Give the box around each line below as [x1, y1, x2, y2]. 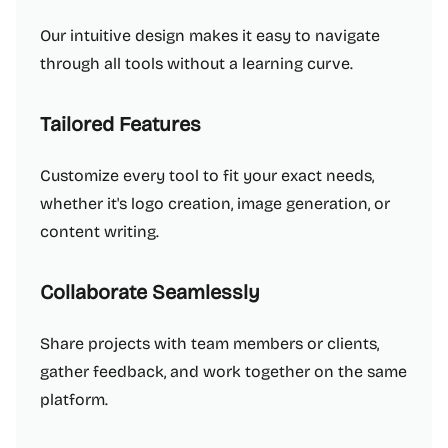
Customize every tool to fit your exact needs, [40, 166, 374, 185]
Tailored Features [40, 112, 201, 136]
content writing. [40, 222, 159, 241]
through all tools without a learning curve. [40, 54, 353, 73]
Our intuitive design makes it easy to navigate [40, 26, 380, 45]
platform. [40, 390, 108, 409]
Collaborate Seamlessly [40, 280, 260, 304]
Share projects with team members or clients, [40, 334, 379, 353]
